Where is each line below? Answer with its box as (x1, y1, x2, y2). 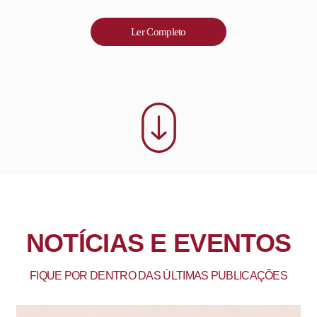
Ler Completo (131, 25, 186, 38)
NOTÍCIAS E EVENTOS (25, 228, 292, 258)
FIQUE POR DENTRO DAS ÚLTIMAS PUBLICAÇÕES (30, 269, 287, 282)
